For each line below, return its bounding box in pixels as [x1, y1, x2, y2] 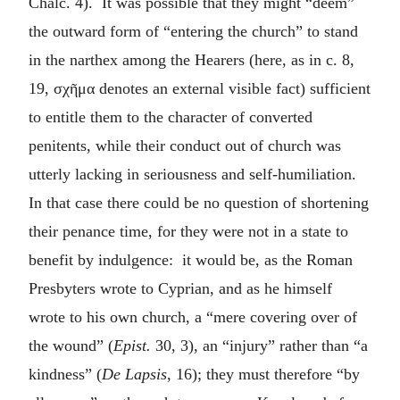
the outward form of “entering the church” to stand [29, 21, 358, 40]
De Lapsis [102, 364, 167, 383]
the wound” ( [29, 336, 113, 354]
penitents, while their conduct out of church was [29, 136, 341, 154]
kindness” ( [29, 364, 102, 383]
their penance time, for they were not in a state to [29, 221, 348, 240]
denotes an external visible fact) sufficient [95, 79, 371, 97]
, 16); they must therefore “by [167, 364, 360, 383]
